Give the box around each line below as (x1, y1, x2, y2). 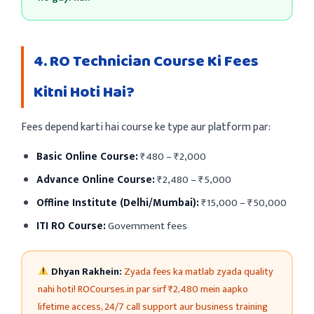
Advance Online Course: (36, 170, 155, 189)
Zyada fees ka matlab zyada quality (121, 264, 273, 280)
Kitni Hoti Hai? (34, 79, 135, 105)
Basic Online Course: (36, 147, 138, 165)
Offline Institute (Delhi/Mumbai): (36, 193, 199, 212)
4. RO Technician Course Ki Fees (34, 48, 259, 74)
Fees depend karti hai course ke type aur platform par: (21, 117, 271, 136)
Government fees (106, 217, 187, 235)
